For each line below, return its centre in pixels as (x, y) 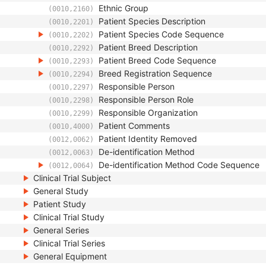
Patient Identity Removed (148, 139)
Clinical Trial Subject (72, 178)
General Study (61, 191)
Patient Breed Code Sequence (157, 60)
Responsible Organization (148, 113)
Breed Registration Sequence (155, 73)
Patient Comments (134, 126)
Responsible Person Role (146, 99)
